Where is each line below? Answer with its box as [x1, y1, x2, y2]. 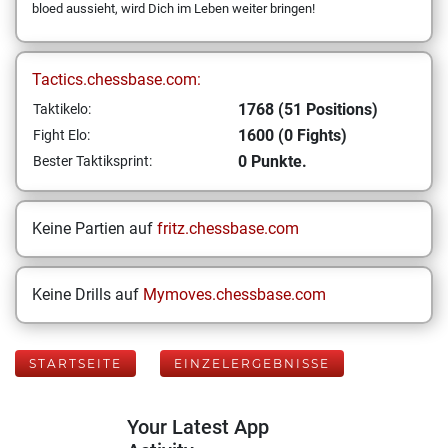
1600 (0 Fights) [238, 126, 347, 145]
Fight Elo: [33, 127, 90, 143]
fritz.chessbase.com [157, 219, 299, 238]
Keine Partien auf [32, 219, 157, 238]
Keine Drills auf [32, 285, 143, 304]
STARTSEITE [29, 356, 122, 371]
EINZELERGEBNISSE [174, 356, 330, 371]
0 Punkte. [238, 152, 307, 171]
